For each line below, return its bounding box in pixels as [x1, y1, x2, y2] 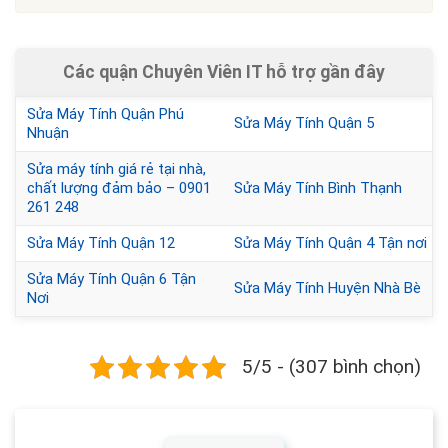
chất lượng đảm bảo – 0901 [27, 179, 211, 198]
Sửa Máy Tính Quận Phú [27, 105, 184, 124]
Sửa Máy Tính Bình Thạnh [234, 179, 402, 198]
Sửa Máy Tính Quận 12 [27, 234, 175, 253]
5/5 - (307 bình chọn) [242, 355, 421, 379]
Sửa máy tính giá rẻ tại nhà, [27, 160, 206, 179]
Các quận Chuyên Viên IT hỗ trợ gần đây [63, 62, 385, 83]
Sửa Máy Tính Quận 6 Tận [27, 270, 196, 289]
